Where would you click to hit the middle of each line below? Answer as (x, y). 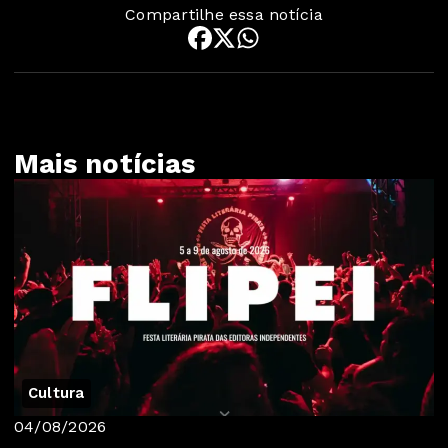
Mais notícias (105, 164)
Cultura (56, 392)
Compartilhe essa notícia (224, 15)
